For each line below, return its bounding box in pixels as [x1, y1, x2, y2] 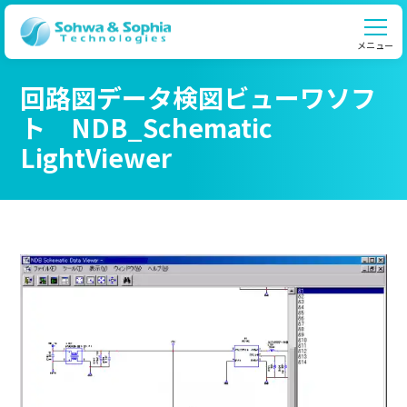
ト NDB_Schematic [20, 109, 273, 145]
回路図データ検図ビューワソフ [20, 79, 377, 115]
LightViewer [20, 139, 173, 175]
